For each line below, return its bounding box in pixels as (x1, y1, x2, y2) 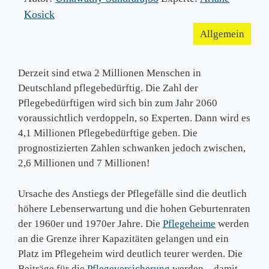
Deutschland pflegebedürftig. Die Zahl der (18, 82, 198, 94)
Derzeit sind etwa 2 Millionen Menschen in (18, 67, 201, 79)
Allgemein (200, 28, 244, 40)
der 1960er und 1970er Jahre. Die (18, 217, 163, 229)
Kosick (24, 8, 55, 20)
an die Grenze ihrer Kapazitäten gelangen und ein (18, 232, 229, 244)
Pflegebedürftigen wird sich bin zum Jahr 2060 (18, 97, 217, 109)
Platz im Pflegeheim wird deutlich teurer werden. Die (18, 247, 243, 259)
